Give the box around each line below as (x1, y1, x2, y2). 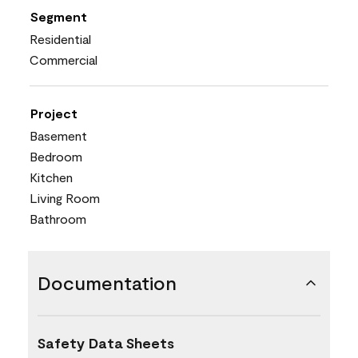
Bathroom (30, 210, 86, 226)
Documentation (38, 270, 177, 294)
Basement (30, 127, 87, 143)
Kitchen (30, 169, 73, 185)
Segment (30, 8, 87, 24)
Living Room (30, 189, 100, 205)
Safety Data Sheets (38, 333, 174, 352)
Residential (30, 30, 91, 46)
